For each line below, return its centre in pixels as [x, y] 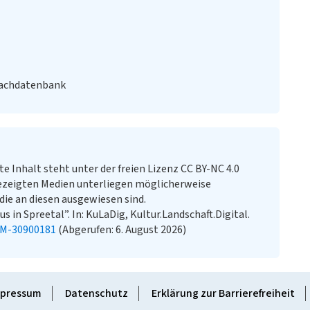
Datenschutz [96, 293]
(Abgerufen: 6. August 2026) [121, 230]
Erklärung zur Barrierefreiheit [223, 293]
